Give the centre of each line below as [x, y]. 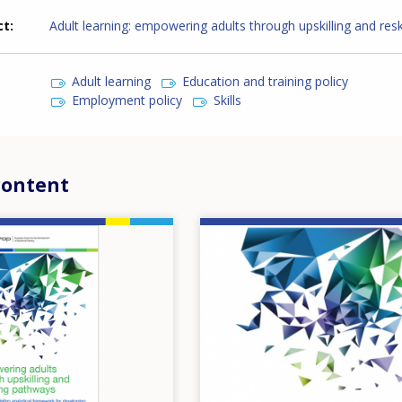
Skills [228, 100]
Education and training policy [266, 81]
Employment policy [127, 100]
